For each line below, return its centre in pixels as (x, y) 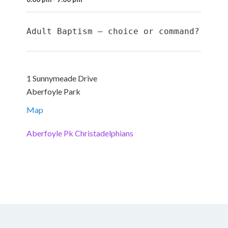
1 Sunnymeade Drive (62, 78)
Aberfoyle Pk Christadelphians (80, 133)
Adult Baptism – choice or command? (113, 31)
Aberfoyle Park (54, 91)
